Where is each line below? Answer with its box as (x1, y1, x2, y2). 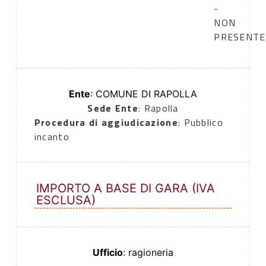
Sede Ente (87, 101, 138, 116)
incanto (34, 129, 69, 144)
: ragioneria (123, 246, 173, 259)
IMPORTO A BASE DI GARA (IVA (36, 181, 215, 196)
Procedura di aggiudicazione (34, 115, 178, 130)
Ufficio (93, 246, 123, 259)
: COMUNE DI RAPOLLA (90, 88, 197, 100)
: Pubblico (178, 115, 223, 130)
